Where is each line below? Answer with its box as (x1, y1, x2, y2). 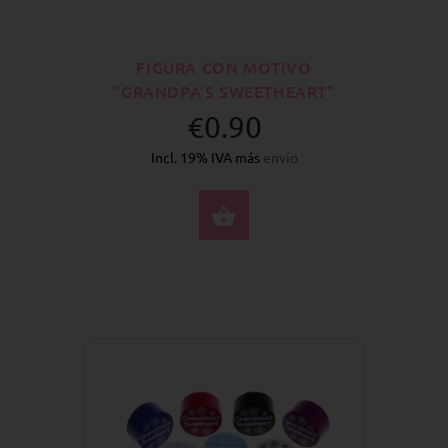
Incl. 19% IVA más (150, 147, 263, 166)
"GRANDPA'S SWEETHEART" (113, 80, 335, 103)
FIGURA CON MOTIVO (136, 56, 312, 79)
